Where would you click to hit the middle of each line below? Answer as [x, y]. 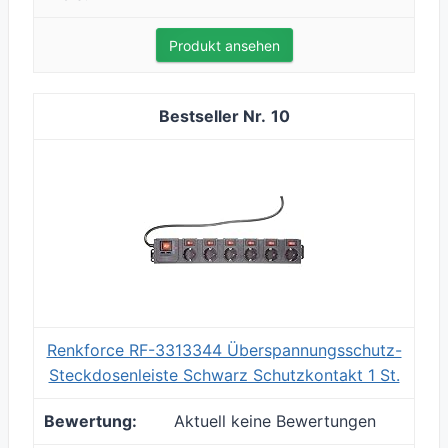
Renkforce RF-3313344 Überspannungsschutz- [224, 350]
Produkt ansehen [224, 46]
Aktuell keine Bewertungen [275, 421]
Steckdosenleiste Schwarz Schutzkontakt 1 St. [224, 375]
